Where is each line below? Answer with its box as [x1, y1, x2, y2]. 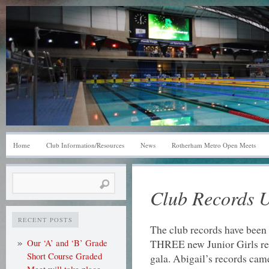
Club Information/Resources [46, 141, 124, 150]
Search [11, 172, 36, 184]
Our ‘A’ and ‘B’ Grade [27, 237, 107, 249]
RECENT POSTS [18, 216, 73, 224]
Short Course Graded [27, 250, 102, 262]
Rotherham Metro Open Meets [172, 141, 256, 150]
